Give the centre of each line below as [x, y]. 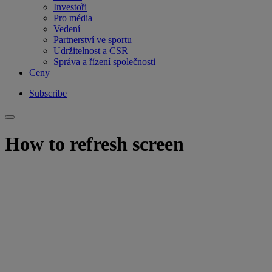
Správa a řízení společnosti [104, 62]
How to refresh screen [94, 144]
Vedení [67, 29]
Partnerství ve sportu [93, 40]
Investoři [70, 7]
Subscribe [48, 93]
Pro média [73, 18]
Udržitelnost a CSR [91, 51]
